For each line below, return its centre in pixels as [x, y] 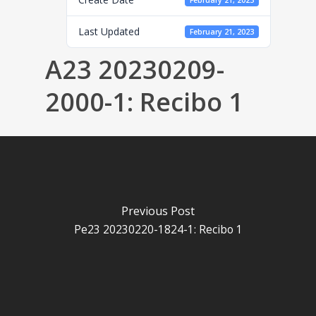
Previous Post [158, 211]
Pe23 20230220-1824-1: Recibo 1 [158, 229]
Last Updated [109, 31]
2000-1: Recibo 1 [144, 102]
